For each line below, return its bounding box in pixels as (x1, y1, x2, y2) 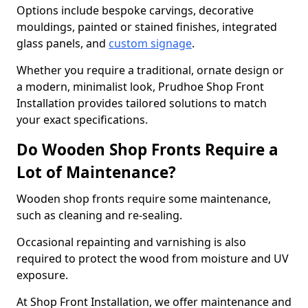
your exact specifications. (16, 112, 148, 127)
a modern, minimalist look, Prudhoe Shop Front (16, 79, 264, 94)
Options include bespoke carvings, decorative (16, 3, 254, 18)
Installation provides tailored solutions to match (16, 96, 267, 111)
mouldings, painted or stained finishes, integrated (16, 19, 277, 34)
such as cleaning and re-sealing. (16, 208, 182, 223)
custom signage (109, 36, 192, 51)
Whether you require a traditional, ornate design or (16, 63, 284, 78)
